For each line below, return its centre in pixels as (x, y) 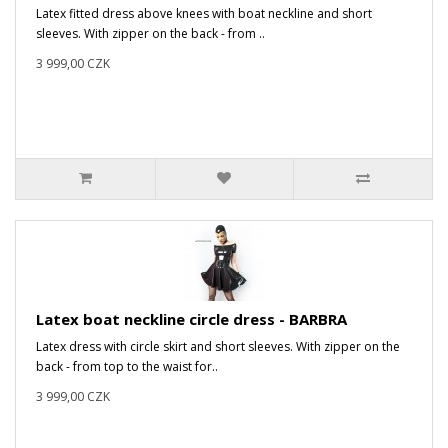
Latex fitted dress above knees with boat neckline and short (204, 13)
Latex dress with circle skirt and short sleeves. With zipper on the (218, 346)
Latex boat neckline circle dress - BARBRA (191, 318)
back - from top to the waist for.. (127, 366)
